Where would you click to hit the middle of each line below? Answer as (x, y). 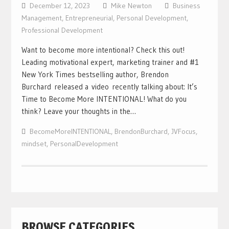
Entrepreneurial (89, 18)
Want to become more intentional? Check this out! (103, 50)
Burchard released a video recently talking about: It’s (109, 87)
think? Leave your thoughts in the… (78, 111)
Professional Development (62, 30)
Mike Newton (131, 6)
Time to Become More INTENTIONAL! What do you (104, 99)
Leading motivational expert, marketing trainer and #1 (110, 62)
